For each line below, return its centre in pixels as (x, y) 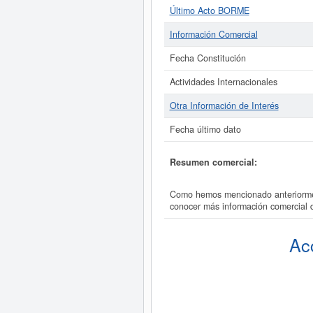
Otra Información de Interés (224, 105)
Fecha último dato (205, 129)
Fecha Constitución (208, 58)
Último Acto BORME (209, 10)
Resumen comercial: (213, 162)
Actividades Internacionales (223, 82)
